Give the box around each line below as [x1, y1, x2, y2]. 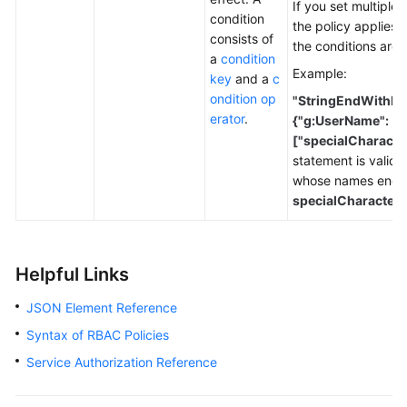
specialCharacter [293, 192, 400, 208]
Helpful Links [15, 263, 129, 285]
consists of [210, 30, 273, 46]
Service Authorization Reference [26, 353, 217, 370]
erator [210, 110, 244, 126]
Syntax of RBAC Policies [26, 326, 169, 342]
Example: [293, 65, 347, 81]
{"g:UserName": [293, 112, 389, 128]
